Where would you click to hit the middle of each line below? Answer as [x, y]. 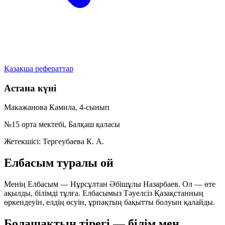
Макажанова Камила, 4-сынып [57, 107]
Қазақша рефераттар [39, 69]
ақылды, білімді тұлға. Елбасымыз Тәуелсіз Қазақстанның [104, 193]
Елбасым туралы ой [59, 163]
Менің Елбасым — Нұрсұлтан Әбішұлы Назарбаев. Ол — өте [110, 184]
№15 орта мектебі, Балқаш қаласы [62, 125]
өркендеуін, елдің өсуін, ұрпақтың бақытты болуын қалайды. [109, 202]
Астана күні [30, 88]
